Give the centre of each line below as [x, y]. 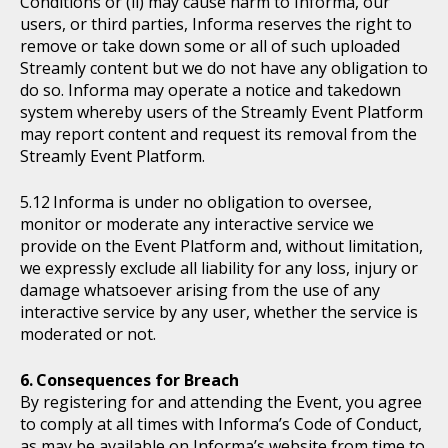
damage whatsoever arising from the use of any [200, 290]
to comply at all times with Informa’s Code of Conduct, [221, 424]
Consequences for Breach [137, 380]
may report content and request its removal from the [218, 134]
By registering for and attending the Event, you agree [221, 402]
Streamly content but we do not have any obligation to [224, 68]
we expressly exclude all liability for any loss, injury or [219, 268]
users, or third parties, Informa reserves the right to [216, 24]
